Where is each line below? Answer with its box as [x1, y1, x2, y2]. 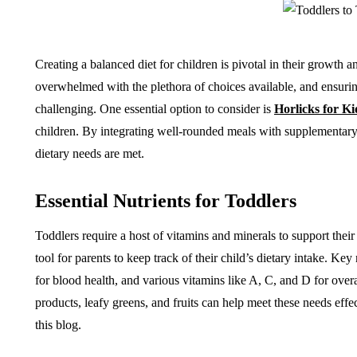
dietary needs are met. [35, 147, 144, 161]
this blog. [35, 318, 81, 332]
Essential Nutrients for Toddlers [35, 190, 296, 212]
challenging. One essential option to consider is [35, 102, 274, 116]
